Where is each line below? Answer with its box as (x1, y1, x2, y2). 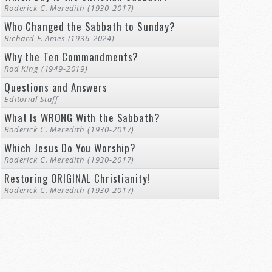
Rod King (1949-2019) (4, 63, 88, 74)
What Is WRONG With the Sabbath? (4, 110, 160, 125)
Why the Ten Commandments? (4, 49, 139, 64)
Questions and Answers (4, 80, 107, 95)
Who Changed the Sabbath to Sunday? (4, 19, 175, 34)
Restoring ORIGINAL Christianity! (4, 171, 151, 186)
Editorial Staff (4, 93, 58, 104)
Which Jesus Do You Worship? (4, 140, 136, 155)
